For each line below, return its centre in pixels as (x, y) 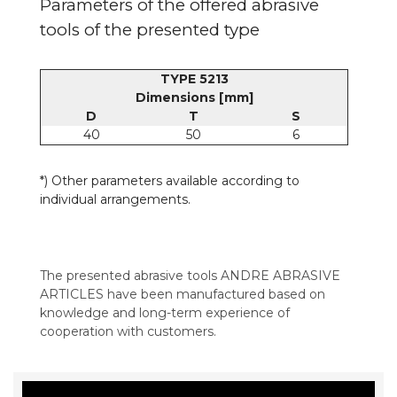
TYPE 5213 (194, 78)
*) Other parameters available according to (170, 180)
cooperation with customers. (128, 331)
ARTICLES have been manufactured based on (183, 294)
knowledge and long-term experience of (165, 312)
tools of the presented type (150, 29)
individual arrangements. (115, 199)
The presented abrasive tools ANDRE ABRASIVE (190, 275)
